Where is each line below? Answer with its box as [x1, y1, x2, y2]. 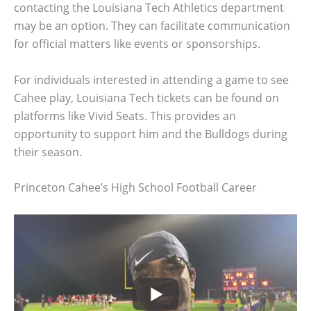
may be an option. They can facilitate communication [14, 18, 290, 34]
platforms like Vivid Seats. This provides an [14, 108, 236, 124]
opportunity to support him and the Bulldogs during [14, 126, 287, 142]
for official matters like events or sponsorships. [14, 36, 260, 52]
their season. [14, 144, 82, 160]
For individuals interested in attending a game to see [14, 72, 289, 87]
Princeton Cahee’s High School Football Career [14, 180, 257, 196]
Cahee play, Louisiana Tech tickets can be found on [14, 90, 279, 106]
